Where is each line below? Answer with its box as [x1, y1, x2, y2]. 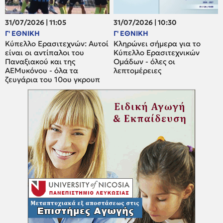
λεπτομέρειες [113, 66, 162, 76]
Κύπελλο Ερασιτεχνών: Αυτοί [5, 39, 109, 49]
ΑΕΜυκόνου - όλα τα [5, 66, 78, 76]
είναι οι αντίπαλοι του [5, 48, 84, 58]
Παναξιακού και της [5, 57, 75, 67]
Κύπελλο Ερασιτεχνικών [113, 48, 200, 58]
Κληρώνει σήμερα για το [113, 39, 201, 49]
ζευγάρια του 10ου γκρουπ [5, 75, 100, 85]
